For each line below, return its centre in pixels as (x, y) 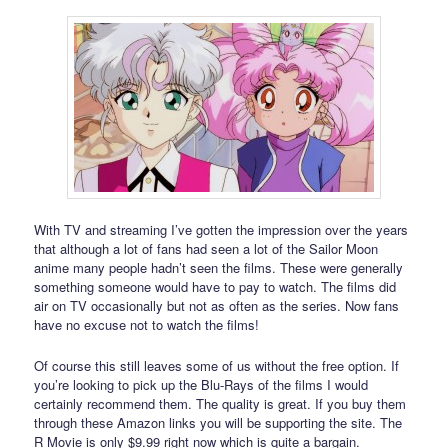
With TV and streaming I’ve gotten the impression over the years (221, 230)
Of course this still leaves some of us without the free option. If (217, 365)
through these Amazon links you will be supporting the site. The (218, 422)
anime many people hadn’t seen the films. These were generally (219, 268)
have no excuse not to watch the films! (147, 325)
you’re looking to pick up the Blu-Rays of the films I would (201, 384)
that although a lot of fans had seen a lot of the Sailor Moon (206, 249)
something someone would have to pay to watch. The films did (215, 287)
